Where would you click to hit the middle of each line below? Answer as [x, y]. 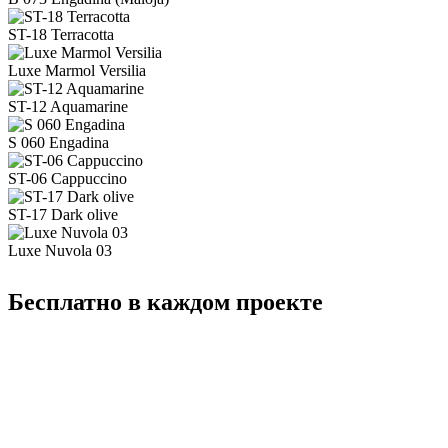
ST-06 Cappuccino [67, 178]
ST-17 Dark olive [63, 214]
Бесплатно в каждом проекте [165, 301]
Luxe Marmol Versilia [77, 70]
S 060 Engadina [58, 142]
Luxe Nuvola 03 [60, 250]
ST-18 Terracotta [61, 34]
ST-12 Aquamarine [68, 106]
